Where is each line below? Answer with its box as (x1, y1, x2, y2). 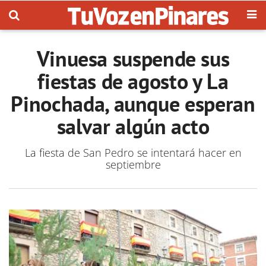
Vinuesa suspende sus (36, 45, 230, 72)
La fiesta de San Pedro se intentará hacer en (24, 145, 242, 160)
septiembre (105, 157, 161, 172)
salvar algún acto (56, 112, 210, 140)
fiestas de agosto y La (37, 67, 229, 95)
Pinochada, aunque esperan (11, 90, 255, 118)
